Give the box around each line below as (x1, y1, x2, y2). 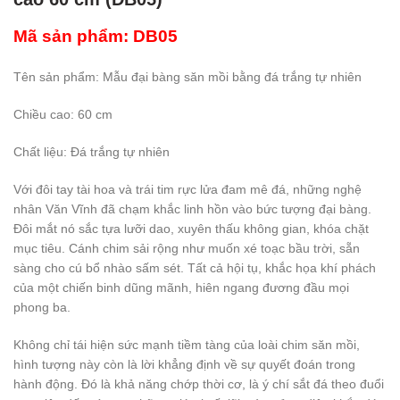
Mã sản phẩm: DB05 (13, 27, 178, 46)
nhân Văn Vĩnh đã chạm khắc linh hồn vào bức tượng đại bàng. (13, 202, 371, 217)
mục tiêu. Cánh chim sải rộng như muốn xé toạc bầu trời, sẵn (13, 241, 360, 256)
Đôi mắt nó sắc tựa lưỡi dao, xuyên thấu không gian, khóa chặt (13, 221, 369, 237)
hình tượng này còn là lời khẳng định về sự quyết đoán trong (13, 357, 355, 372)
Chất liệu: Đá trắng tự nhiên (13, 145, 170, 160)
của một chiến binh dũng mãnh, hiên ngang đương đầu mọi (13, 280, 349, 296)
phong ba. (13, 300, 71, 315)
